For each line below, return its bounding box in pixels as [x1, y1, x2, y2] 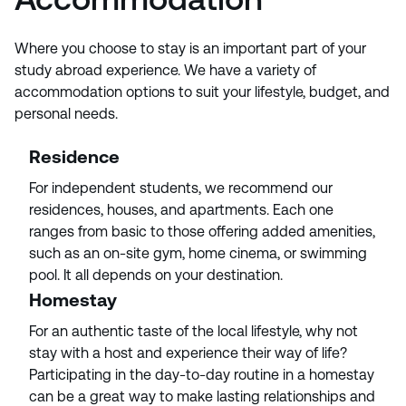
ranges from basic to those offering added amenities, [29, 223, 375, 240]
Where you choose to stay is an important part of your [14, 40, 366, 57]
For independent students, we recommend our [29, 179, 333, 197]
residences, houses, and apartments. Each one [29, 201, 333, 218]
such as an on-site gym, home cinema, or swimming [29, 245, 367, 262]
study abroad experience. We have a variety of [14, 62, 316, 79]
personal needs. [14, 105, 121, 122]
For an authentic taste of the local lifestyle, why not [29, 323, 358, 340]
